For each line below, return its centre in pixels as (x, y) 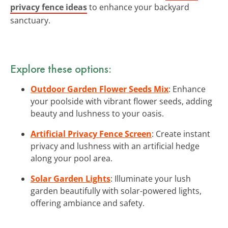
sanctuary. (30, 20)
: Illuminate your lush (151, 178)
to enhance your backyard (138, 7)
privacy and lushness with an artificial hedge (115, 146)
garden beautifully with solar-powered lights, (116, 191)
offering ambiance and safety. (88, 203)
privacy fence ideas (49, 7)
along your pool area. (72, 158)
